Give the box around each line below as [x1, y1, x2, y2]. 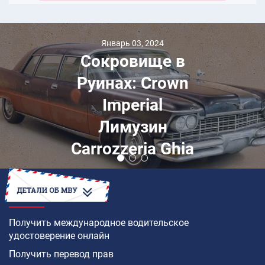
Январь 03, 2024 [101, 38, 164, 48]
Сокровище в [80, 51, 185, 71]
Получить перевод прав [9, 248, 114, 260]
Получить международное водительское [9, 217, 189, 229]
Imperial [102, 95, 163, 115]
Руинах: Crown [76, 73, 189, 93]
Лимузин [98, 117, 167, 137]
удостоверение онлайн [9, 230, 109, 242]
